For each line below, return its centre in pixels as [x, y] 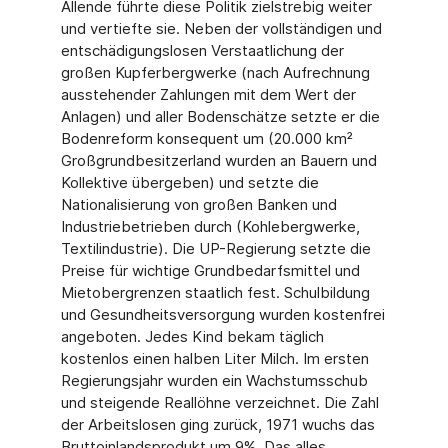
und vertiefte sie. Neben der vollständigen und [221, 28]
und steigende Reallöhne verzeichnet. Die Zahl [219, 402]
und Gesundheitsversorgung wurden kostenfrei [222, 314]
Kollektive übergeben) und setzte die [189, 182]
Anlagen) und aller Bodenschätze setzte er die [220, 116]
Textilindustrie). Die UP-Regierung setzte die [215, 248]
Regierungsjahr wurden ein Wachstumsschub [214, 380]
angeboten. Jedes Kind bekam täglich [192, 336]
